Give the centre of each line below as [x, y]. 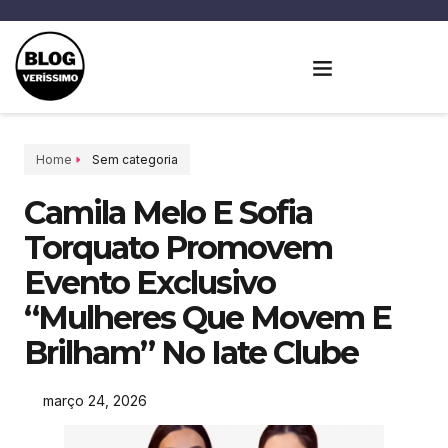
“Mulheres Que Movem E [207, 317]
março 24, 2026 [95, 400]
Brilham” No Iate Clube [191, 352]
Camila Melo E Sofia [168, 212]
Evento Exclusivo [149, 282]
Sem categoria [135, 159]
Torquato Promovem [178, 247]
